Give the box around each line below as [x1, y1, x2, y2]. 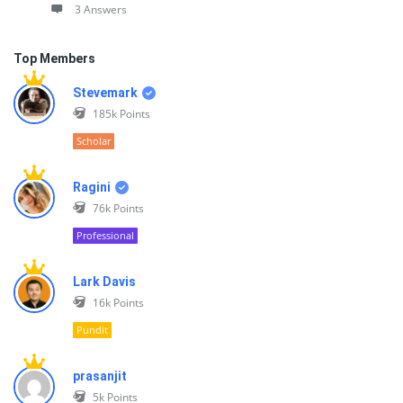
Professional [76, 228, 134, 242]
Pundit [76, 323, 108, 336]
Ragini [73, 180, 111, 194]
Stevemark [73, 85, 138, 100]
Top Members [13, 51, 95, 66]
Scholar [76, 134, 111, 148]
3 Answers [75, 2, 127, 17]
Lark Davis [73, 274, 136, 289]
